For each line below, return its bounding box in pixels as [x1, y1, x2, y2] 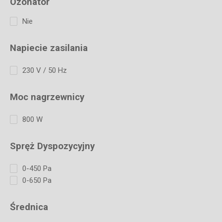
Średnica [10, 201, 48, 213]
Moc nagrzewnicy [10, 91, 84, 103]
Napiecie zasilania [10, 42, 88, 54]
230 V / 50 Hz [22, 65, 67, 75]
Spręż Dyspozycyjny [10, 140, 95, 152]
